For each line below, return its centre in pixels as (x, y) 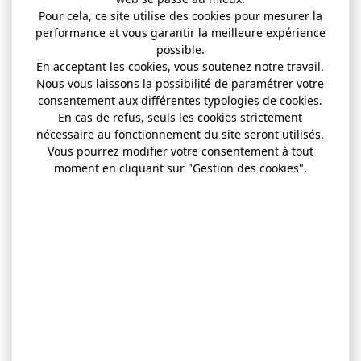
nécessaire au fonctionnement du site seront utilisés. (180, 134)
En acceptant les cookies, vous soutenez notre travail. (180, 66)
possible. (180, 49)
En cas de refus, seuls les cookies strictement (180, 117)
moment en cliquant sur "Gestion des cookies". (180, 168)
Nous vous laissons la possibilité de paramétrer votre (180, 83)
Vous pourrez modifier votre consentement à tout (180, 151)
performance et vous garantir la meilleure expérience (180, 32)
